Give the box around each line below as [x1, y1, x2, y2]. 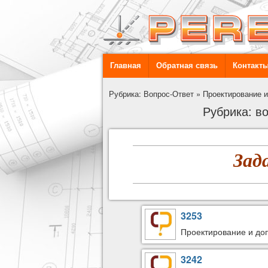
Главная [110, 61, 141, 70]
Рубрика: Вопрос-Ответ [109, 88, 194, 99]
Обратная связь [156, 61, 218, 70]
